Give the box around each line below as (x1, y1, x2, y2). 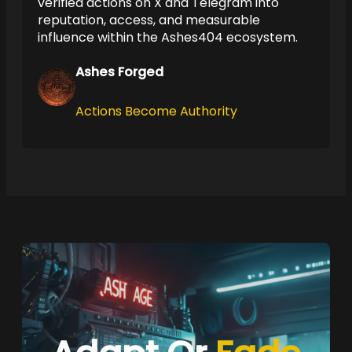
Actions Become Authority (75, 101, 237, 120)
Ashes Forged (75, 63, 163, 82)
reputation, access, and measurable (38, 10, 260, 29)
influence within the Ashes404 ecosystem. (38, 27, 298, 46)
